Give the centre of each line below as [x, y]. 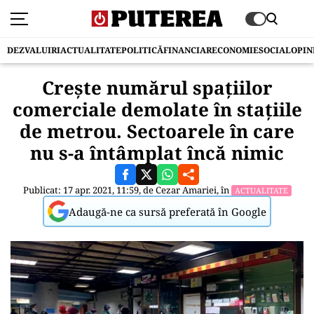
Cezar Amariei [186, 190]
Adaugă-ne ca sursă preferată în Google [168, 211]
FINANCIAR [187, 50]
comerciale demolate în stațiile [157, 109]
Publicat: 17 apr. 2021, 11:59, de [89, 190]
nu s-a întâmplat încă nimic [157, 153]
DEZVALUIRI [34, 50]
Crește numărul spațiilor [157, 88]
